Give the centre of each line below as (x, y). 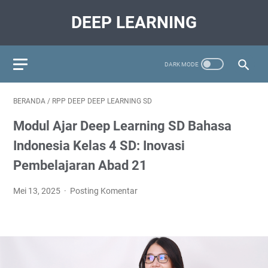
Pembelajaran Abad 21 (80, 165)
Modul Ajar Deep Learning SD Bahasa (122, 126)
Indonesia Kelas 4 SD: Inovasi (99, 146)
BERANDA (29, 101)
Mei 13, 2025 (38, 191)
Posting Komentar (104, 191)
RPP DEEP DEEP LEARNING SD (102, 101)
